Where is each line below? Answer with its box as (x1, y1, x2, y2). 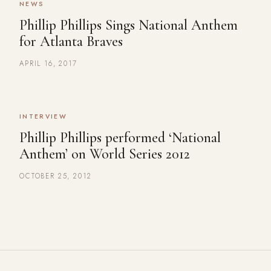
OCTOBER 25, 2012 (19, 171, 92, 181)
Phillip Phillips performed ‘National (19, 129, 221, 146)
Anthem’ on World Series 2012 (19, 145, 190, 163)
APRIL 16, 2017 (19, 59, 77, 68)
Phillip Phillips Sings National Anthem (19, 16, 238, 34)
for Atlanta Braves (19, 33, 123, 50)
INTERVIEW (19, 112, 67, 121)
